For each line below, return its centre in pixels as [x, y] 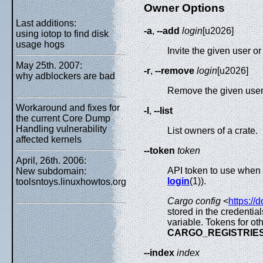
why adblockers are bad [65, 76]
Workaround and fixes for [68, 108]
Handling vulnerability [61, 129]
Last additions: [46, 23]
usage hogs [40, 44]
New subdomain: [51, 171]
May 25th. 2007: [49, 65]
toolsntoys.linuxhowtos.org [71, 182]
